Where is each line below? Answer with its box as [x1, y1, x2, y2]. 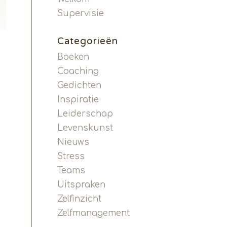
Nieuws [57, 137, 90, 147]
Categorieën [57, 35, 119, 47]
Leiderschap [57, 109, 113, 119]
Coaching [57, 66, 99, 76]
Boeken [57, 52, 90, 62]
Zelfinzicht [57, 194, 102, 204]
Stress [57, 152, 85, 161]
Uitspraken [57, 180, 106, 190]
